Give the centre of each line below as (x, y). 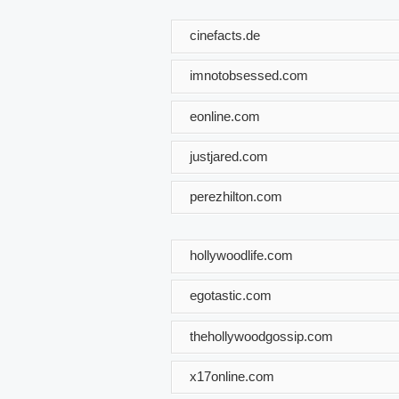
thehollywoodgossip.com (261, 336)
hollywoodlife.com (241, 255)
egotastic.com (231, 296)
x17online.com (232, 376)
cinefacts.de (225, 35)
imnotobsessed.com (249, 75)
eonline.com (225, 116)
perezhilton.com (236, 196)
